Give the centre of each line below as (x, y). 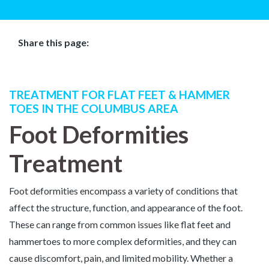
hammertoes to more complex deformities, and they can (123, 241)
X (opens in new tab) (83, 61)
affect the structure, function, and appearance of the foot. (126, 207)
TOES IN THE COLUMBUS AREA (94, 108)
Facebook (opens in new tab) (77, 61)
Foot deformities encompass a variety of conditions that (123, 190)
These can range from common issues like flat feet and (120, 224)
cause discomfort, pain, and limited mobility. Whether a (121, 258)
